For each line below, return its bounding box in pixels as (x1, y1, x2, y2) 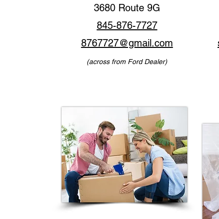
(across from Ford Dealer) (87, 58, 168, 66)
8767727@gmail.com (81, 37, 173, 49)
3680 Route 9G (93, 2, 160, 14)
